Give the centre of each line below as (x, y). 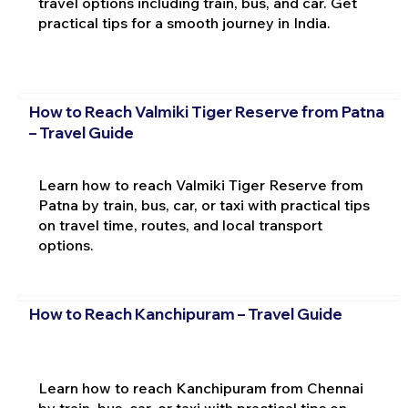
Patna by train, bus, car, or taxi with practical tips (204, 205)
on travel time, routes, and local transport (180, 225)
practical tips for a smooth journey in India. (184, 23)
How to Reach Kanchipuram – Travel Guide (185, 313)
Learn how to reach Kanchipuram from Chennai (200, 388)
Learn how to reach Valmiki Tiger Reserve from (200, 185)
